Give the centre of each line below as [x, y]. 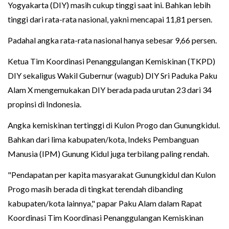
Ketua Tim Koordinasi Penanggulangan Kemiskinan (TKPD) [111, 61]
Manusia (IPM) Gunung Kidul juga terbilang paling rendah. [108, 154]
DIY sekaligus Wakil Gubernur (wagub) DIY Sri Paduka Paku [112, 76]
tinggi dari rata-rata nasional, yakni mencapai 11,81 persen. [110, 19]
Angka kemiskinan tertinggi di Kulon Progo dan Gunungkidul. [114, 125]
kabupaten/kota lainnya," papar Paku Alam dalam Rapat [105, 203]
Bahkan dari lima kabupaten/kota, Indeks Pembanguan [103, 140]
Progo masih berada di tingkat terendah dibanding [95, 189]
